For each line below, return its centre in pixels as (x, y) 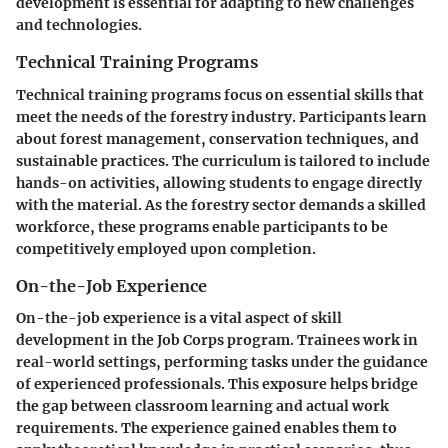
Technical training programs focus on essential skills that (220, 94)
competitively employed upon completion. (166, 248)
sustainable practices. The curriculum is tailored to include (223, 160)
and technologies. (79, 25)
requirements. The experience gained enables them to (206, 427)
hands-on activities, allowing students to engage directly (219, 182)
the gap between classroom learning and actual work (202, 405)
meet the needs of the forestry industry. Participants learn (221, 116)
